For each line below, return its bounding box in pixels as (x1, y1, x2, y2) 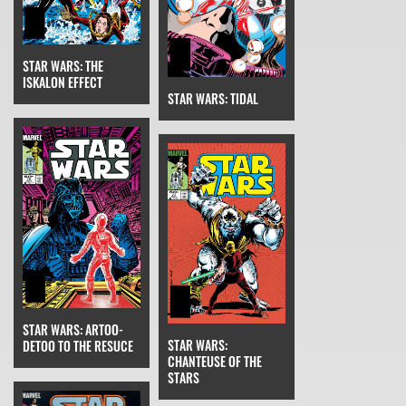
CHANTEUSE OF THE (168, 351, 262, 371)
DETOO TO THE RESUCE (23, 336, 133, 356)
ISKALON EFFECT (23, 72, 102, 92)
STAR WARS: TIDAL (168, 88, 258, 108)
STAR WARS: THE (23, 55, 103, 75)
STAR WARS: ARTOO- (23, 320, 123, 340)
